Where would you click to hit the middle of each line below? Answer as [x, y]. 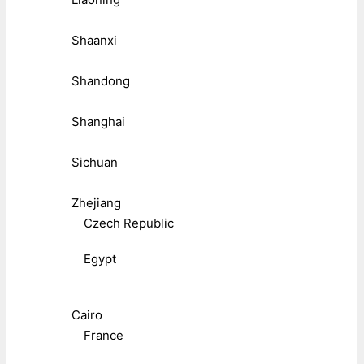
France [104, 335]
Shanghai [98, 121]
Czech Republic [129, 223]
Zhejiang [96, 202]
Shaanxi [94, 40]
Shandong [101, 80]
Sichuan [95, 162]
